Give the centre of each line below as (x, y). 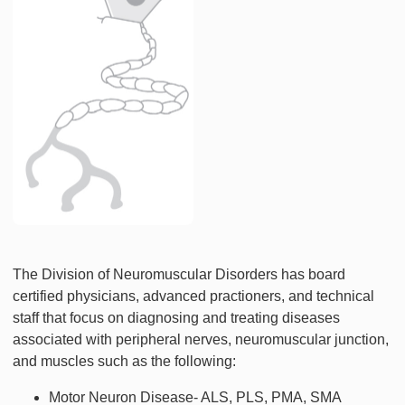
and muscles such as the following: (124, 362)
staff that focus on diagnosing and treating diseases (176, 318)
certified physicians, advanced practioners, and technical (193, 297)
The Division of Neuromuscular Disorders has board (179, 275)
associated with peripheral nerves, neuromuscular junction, (201, 340)
